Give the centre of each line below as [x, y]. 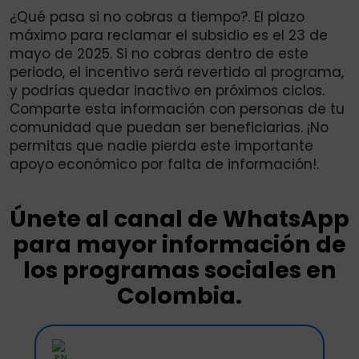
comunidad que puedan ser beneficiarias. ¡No [169, 128]
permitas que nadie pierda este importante [161, 146]
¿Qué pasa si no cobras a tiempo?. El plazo [157, 17]
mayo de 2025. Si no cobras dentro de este [159, 54]
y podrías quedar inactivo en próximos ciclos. [167, 91]
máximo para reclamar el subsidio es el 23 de [169, 36]
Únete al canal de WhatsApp [179, 219]
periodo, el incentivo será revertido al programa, [177, 73]
